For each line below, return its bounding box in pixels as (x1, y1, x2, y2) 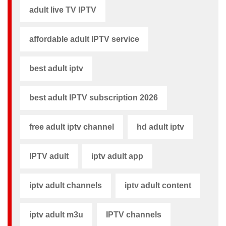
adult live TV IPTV (29, 5, 96, 14)
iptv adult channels (29, 181, 102, 190)
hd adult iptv (137, 122, 184, 131)
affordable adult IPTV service (29, 34, 139, 43)
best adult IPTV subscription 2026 (29, 93, 158, 102)
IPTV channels (106, 210, 161, 219)
